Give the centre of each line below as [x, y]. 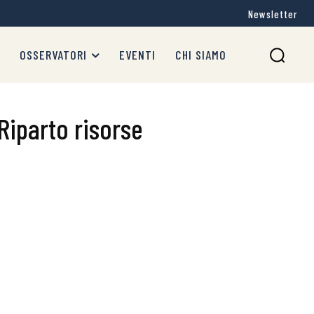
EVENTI [137, 55]
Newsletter [273, 14]
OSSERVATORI [53, 55]
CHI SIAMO [201, 55]
